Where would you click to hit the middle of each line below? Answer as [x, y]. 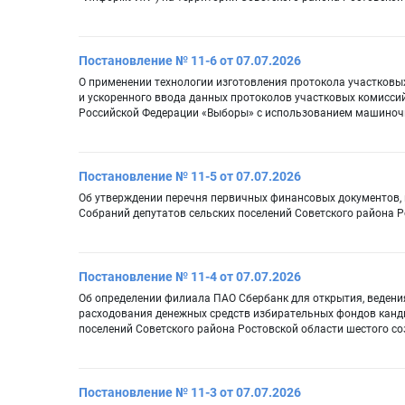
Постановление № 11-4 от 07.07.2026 [190, 277]
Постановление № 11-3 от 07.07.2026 [190, 393]
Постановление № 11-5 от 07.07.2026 [190, 177]
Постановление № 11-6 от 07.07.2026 [190, 61]
